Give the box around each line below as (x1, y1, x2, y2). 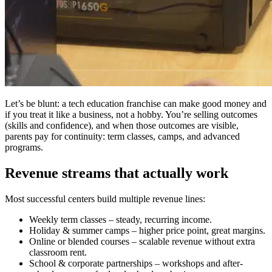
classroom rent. (29, 246, 87, 257)
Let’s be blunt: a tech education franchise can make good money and (5, 98, 267, 109)
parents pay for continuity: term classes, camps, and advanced (5, 131, 240, 141)
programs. (5, 141, 43, 152)
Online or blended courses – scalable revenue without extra (29, 236, 255, 246)
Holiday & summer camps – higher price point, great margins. (29, 225, 265, 236)
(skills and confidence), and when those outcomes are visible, (5, 120, 239, 131)
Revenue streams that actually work (5, 165, 228, 181)
